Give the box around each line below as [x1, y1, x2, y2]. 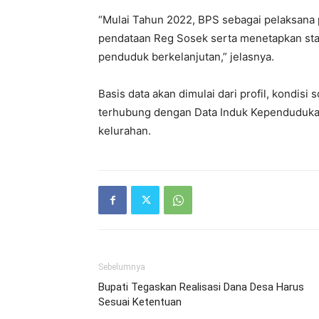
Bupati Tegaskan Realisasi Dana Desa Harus [98, 281, 304, 293]
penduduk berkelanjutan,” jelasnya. [98, 50, 274, 63]
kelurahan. [98, 124, 151, 137]
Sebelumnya [98, 262, 145, 272]
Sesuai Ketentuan [98, 296, 182, 308]
